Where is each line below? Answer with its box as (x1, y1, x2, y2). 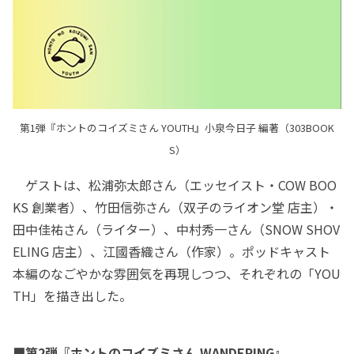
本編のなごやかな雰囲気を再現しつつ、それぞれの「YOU (13, 263, 341, 283)
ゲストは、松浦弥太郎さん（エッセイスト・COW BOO (13, 175, 337, 194)
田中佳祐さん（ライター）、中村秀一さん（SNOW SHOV (13, 219, 340, 239)
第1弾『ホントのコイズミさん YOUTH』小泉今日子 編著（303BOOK (20, 119, 334, 135)
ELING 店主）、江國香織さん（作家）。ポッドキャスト (13, 241, 330, 261)
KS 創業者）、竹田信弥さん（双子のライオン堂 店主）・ (13, 197, 338, 217)
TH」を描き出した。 (13, 285, 132, 305)
